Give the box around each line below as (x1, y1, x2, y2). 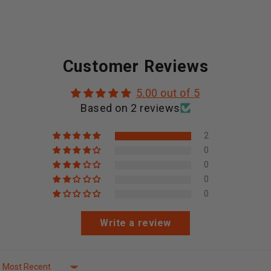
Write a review (100, 217, 171, 229)
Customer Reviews (62, 56, 209, 76)
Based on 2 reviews (80, 101, 180, 114)
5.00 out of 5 (135, 86, 200, 99)
